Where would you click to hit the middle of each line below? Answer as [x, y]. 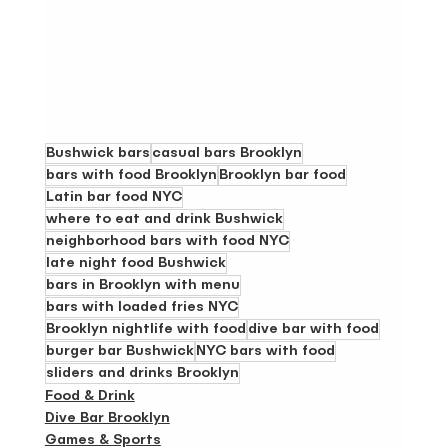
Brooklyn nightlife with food [145, 328]
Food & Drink [89, 395]
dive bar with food [313, 328]
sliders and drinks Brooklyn [142, 372]
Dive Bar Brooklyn [107, 417]
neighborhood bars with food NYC [167, 240]
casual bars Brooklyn [226, 152]
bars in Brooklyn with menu [142, 284]
